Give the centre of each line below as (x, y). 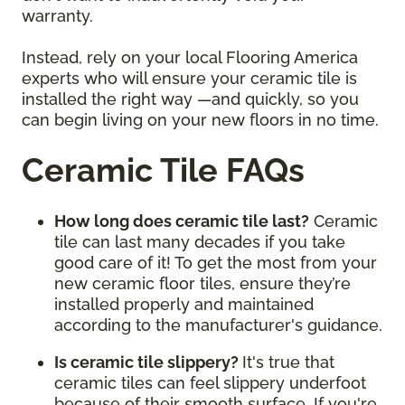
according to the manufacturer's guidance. (218, 325)
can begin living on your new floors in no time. (200, 120)
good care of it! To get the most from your (216, 263)
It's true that (288, 363)
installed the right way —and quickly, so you (190, 99)
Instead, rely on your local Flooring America (190, 58)
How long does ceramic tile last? (182, 221)
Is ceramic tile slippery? (148, 363)
